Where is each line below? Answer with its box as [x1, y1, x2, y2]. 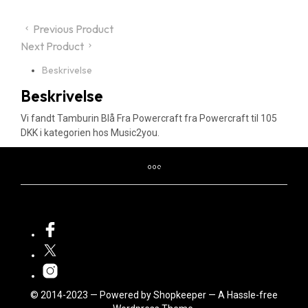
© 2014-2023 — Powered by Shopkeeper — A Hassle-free [30, 289, 278, 300]
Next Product [21, 38, 84, 53]
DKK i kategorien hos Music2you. [21, 127, 159, 139]
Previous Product [33, 21, 113, 36]
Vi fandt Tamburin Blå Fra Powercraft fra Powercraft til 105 [21, 113, 277, 124]
